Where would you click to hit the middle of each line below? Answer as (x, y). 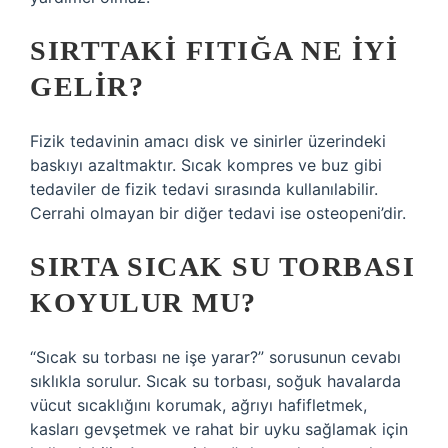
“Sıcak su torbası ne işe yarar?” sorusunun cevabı (215, 357)
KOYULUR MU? (143, 302)
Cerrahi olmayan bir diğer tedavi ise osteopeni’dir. (218, 213)
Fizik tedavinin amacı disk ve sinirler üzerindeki (208, 141)
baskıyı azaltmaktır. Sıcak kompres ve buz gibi (206, 165)
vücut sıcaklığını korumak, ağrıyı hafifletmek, (198, 405)
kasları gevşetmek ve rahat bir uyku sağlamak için (219, 429)
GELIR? (87, 86)
